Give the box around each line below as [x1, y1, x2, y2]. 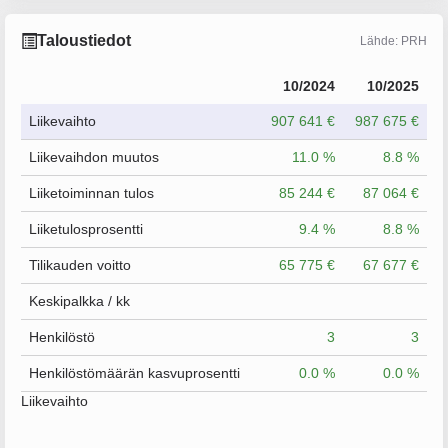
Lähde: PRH [360, 33, 427, 48]
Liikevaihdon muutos [29, 149, 159, 165]
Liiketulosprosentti [29, 221, 143, 237]
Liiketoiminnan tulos [29, 185, 154, 201]
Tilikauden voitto [29, 257, 131, 273]
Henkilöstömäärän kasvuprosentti [29, 365, 240, 381]
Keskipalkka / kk [29, 293, 130, 309]
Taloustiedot [37, 32, 131, 49]
